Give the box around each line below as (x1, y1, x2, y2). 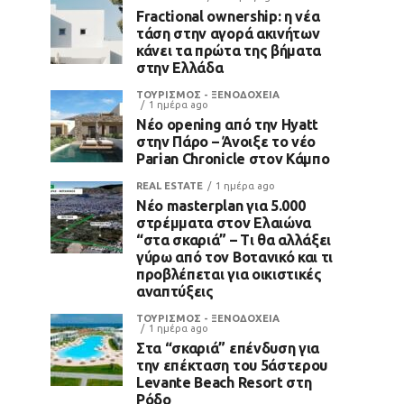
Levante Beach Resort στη (136, 373, 312, 390)
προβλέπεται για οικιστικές (136, 265, 322, 282)
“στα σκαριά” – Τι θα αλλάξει (136, 231, 332, 248)
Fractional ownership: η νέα (136, 7, 320, 24)
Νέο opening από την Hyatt (136, 115, 318, 133)
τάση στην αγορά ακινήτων (136, 24, 320, 41)
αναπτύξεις (136, 282, 214, 299)
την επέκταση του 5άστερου (136, 356, 327, 373)
